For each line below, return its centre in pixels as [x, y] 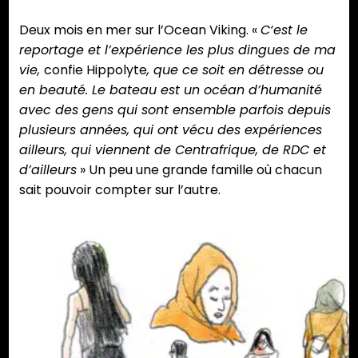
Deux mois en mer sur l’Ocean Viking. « [140, 30]
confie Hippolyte [95, 70]
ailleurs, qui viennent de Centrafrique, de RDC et [173, 150]
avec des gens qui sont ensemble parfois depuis [175, 110]
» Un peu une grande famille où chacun [199, 170]
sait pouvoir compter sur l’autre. [120, 190]
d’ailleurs [48, 170]
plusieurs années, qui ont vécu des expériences [171, 130]
